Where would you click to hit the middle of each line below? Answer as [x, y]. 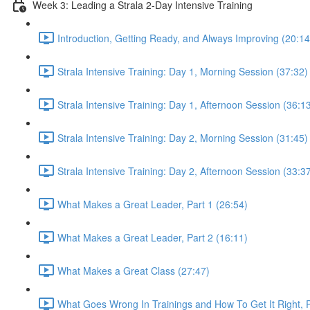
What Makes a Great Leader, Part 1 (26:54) [153, 204]
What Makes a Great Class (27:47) [134, 270]
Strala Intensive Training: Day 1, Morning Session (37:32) [183, 71]
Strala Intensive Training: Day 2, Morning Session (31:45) [183, 137]
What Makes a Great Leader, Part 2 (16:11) [153, 237]
